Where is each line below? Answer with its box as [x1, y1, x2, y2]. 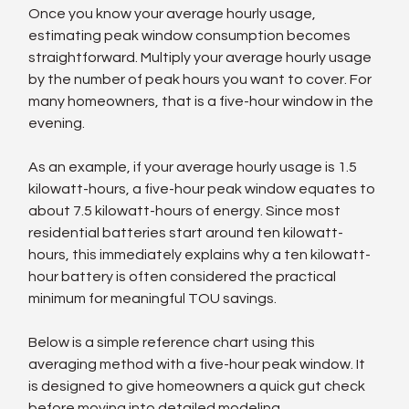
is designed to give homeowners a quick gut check [28, 378, 369, 393]
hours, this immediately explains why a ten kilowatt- [28, 246, 372, 262]
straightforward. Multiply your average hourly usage [28, 49, 375, 65]
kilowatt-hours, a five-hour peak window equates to [28, 181, 379, 196]
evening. [28, 115, 86, 131]
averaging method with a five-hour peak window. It [28, 356, 369, 372]
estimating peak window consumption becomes [28, 27, 354, 43]
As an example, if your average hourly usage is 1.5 [28, 159, 361, 174]
